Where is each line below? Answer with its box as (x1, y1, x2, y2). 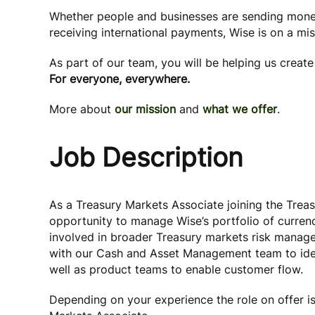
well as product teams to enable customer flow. (49, 262, 303, 276)
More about (49, 102, 115, 116)
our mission (115, 102, 176, 116)
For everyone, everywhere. (49, 72, 190, 86)
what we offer (202, 102, 277, 116)
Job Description (49, 141, 243, 173)
